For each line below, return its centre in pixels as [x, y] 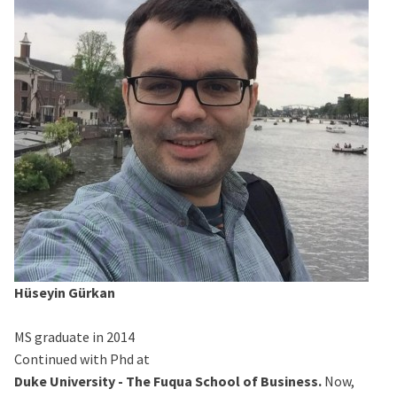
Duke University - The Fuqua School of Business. [169, 381]
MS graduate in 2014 [74, 337]
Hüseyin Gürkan [65, 293]
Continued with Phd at [82, 359]
